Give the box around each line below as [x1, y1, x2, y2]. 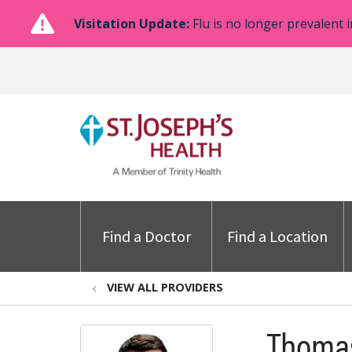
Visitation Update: [74, 15, 189, 32]
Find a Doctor [101, 226, 191, 246]
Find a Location [227, 226, 328, 246]
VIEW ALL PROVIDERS [107, 280, 223, 295]
